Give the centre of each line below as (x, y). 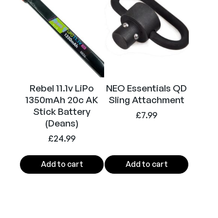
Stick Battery (62, 111)
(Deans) (62, 123)
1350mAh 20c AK (62, 100)
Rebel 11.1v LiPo (62, 88)
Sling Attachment (146, 100)
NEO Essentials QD (146, 88)
